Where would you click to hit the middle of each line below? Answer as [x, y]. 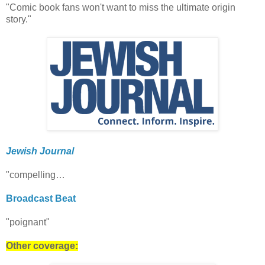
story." [19, 20]
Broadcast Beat [41, 199]
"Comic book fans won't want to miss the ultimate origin [121, 8]
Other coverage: [42, 246]
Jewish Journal [40, 151]
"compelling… [35, 175]
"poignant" [28, 222]
